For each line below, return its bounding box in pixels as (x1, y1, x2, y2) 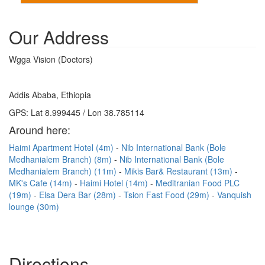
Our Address (9, 24, 109, 50)
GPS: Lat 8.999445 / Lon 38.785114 (9, 106, 144, 118)
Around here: (9, 122, 70, 137)
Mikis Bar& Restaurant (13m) (124, 165, 235, 177)
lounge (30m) (9, 201, 59, 212)
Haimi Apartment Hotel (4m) (9, 141, 116, 153)
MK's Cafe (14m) (9, 177, 75, 189)
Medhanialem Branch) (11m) (9, 165, 119, 177)
